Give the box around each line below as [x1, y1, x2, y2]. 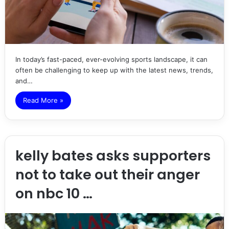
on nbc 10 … [15, 184, 93, 203]
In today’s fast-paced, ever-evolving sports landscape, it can [15, 55, 208, 64]
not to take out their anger [15, 165, 200, 185]
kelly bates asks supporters [15, 146, 211, 166]
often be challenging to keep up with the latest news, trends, [15, 66, 213, 75]
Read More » [22, 96, 63, 105]
